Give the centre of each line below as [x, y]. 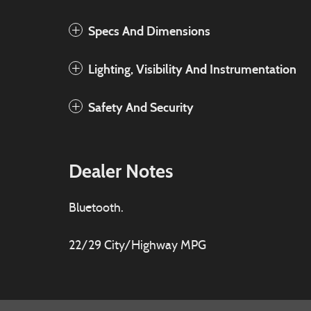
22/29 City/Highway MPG [137, 246]
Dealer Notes [121, 171]
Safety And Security [141, 108]
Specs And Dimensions [149, 31]
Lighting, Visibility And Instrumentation [192, 69]
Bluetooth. [96, 209]
